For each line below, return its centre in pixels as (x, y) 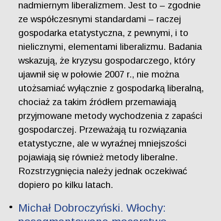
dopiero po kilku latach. (66, 185)
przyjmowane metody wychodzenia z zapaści (110, 116)
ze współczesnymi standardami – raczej (100, 19)
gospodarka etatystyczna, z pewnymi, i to (104, 33)
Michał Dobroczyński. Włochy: (92, 208)
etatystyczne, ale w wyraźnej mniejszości (103, 143)
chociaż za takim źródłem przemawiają (97, 102)
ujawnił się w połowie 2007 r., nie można (99, 74)
